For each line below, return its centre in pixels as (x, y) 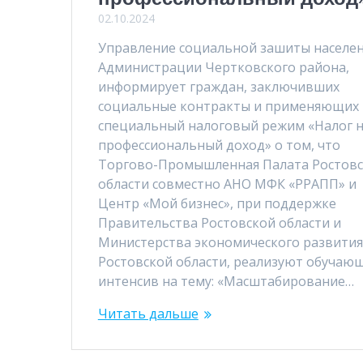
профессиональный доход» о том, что (225, 145)
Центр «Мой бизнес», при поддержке (217, 204)
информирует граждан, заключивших (218, 87)
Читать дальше (148, 314)
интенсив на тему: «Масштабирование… (226, 282)
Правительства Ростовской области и (219, 223)
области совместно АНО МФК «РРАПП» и (227, 184)
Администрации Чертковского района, (223, 68)
